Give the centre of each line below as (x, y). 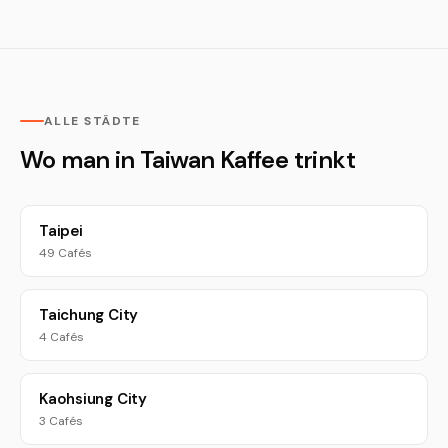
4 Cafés (61, 337)
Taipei (61, 231)
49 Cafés (65, 253)
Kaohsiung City (93, 399)
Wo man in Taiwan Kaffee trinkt (187, 159)
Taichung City (89, 315)
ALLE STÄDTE (92, 121)
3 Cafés (61, 421)
